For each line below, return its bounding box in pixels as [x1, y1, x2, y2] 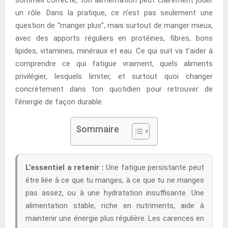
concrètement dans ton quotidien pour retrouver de [15, 84, 213, 94]
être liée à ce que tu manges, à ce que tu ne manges [25, 175, 204, 185]
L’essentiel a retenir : [25, 162, 104, 172]
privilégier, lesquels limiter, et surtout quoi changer [15, 71, 213, 81]
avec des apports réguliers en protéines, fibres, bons [15, 33, 213, 43]
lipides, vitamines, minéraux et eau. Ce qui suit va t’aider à [15, 46, 213, 55]
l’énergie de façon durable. [15, 97, 103, 106]
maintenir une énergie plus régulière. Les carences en [25, 213, 204, 223]
